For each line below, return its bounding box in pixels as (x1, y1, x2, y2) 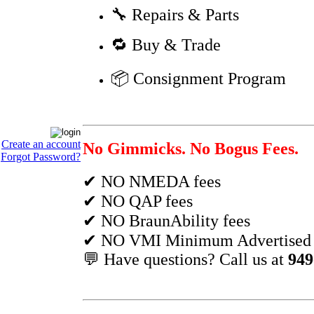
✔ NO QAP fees (83, 191, 193, 210)
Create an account (1, 138, 81, 150)
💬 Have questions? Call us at (83, 250, 288, 268)
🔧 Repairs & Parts (111, 6, 239, 25)
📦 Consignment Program (111, 69, 286, 88)
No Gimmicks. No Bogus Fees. (83, 139, 299, 158)
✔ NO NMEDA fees (83, 172, 221, 191)
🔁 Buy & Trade (111, 36, 221, 55)
